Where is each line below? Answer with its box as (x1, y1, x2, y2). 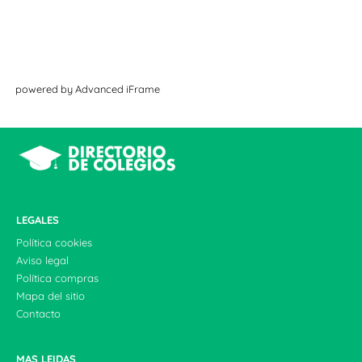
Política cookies (16, 236, 92, 250)
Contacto (16, 307, 61, 321)
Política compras (16, 271, 99, 285)
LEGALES (16, 213, 59, 227)
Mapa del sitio (16, 289, 85, 303)
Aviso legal (16, 254, 69, 267)
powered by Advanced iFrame (15, 82, 160, 96)
